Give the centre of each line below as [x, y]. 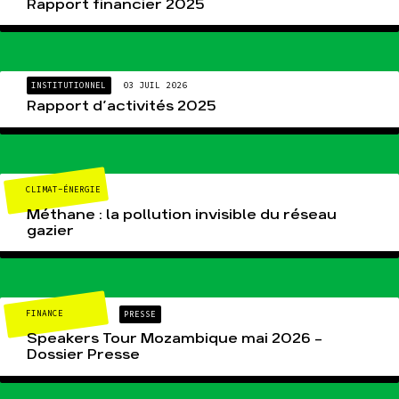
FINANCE [44, 314]
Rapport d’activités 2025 [121, 107]
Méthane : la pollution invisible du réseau [181, 215]
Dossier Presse [83, 355]
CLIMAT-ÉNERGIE [63, 190]
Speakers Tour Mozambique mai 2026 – [174, 339]
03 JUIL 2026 [155, 85]
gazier [50, 231]
